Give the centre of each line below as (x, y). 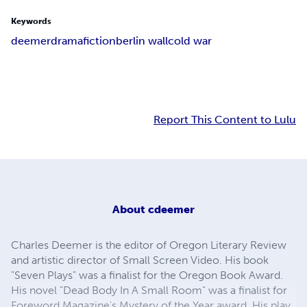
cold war (190, 41)
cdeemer (171, 209)
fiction (99, 41)
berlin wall (142, 41)
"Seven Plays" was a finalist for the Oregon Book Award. (147, 275)
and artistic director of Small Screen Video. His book (140, 260)
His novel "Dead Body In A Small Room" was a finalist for (149, 290)
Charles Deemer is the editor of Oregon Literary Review (149, 245)
